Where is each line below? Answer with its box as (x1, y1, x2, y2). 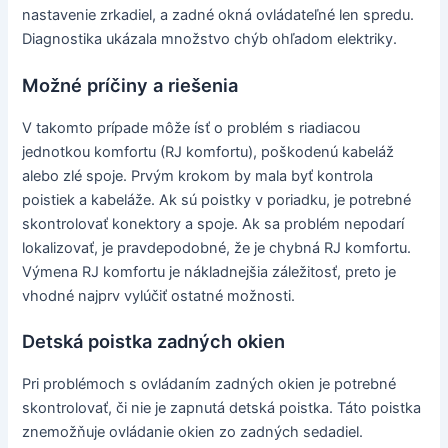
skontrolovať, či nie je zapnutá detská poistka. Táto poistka (22, 399, 422, 418)
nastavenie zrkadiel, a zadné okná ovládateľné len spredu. (22, 6, 415, 25)
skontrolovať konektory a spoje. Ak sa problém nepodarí (22, 214, 405, 233)
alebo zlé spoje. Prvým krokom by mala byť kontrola (22, 166, 374, 185)
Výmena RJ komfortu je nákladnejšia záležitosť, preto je (22, 262, 397, 281)
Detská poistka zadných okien (22, 330, 286, 353)
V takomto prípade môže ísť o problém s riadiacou (22, 118, 361, 137)
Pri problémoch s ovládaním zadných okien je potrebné (22, 375, 397, 394)
